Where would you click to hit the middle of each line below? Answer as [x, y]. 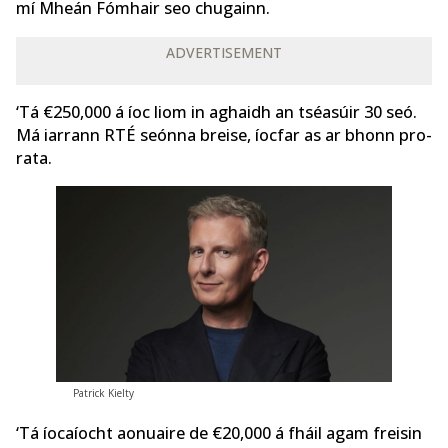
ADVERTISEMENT [224, 52]
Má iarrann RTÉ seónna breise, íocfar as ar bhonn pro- [224, 135]
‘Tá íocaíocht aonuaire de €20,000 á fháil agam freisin [219, 432]
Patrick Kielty [103, 393]
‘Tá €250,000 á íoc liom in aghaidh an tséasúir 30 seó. [216, 112]
